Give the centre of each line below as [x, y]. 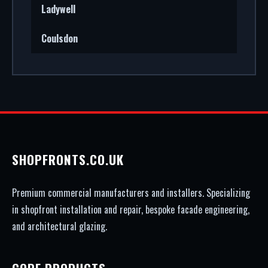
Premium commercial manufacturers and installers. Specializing [131, 193]
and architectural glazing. [60, 226]
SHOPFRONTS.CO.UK [68, 159]
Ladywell [58, 9]
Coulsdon [60, 38]
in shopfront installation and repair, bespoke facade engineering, [131, 209]
